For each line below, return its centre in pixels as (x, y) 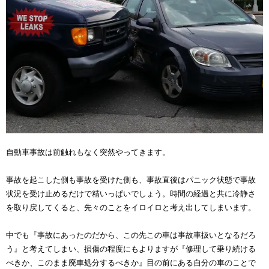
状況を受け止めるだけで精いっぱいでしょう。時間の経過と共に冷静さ (131, 194)
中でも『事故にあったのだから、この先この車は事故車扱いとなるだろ (131, 235)
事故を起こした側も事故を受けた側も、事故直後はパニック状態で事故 (131, 180)
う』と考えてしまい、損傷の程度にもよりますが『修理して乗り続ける (131, 249)
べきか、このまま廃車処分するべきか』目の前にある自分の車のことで (131, 263)
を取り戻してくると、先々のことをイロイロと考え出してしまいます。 (131, 208)
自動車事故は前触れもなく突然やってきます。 (88, 153)
